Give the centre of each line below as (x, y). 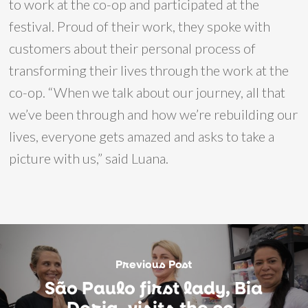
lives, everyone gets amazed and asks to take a (142, 136)
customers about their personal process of (133, 48)
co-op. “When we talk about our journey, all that (147, 92)
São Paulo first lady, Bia (154, 287)
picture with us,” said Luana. (89, 158)
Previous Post (154, 264)
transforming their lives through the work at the (149, 70)
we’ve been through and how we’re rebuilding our (154, 114)
